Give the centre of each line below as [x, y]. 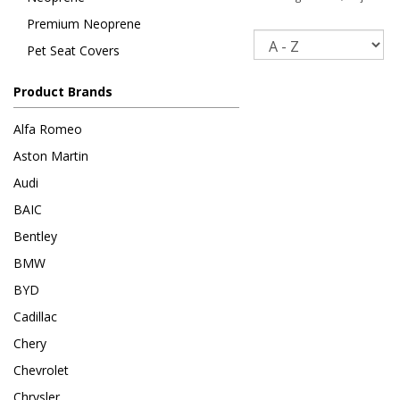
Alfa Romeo [48, 129]
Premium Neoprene [84, 24]
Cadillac [35, 317]
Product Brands [63, 92]
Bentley [35, 237]
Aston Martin [51, 156]
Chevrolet [41, 371]
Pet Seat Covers [73, 51]
